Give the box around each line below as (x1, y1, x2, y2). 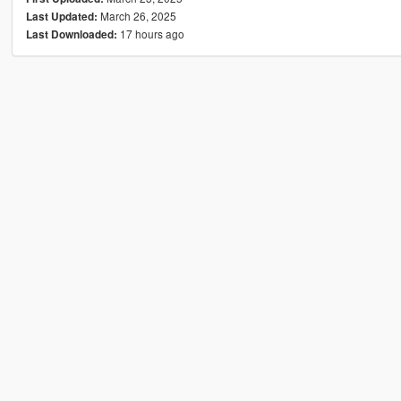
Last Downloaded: (25, 26, 117, 42)
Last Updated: (25, 8, 98, 24)
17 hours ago (116, 25, 184, 41)
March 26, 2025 (97, 7, 176, 23)
